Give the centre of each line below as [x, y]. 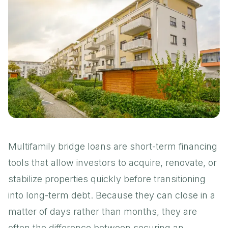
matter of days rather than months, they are [103, 211]
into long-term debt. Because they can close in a [112, 195]
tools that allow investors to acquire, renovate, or [112, 162]
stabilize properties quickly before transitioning [107, 179]
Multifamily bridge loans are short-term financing [113, 146]
